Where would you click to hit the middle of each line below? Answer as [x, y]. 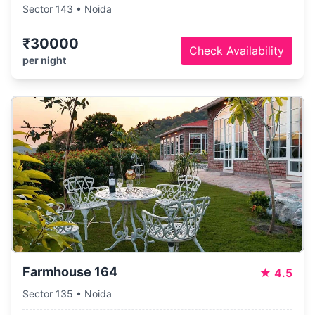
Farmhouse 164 [70, 272]
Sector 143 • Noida [67, 9]
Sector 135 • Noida [67, 294]
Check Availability [237, 51]
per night [44, 60]
